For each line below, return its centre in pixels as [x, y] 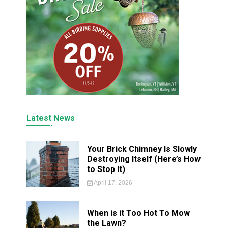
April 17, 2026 [112, 183]
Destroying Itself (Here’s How [144, 159]
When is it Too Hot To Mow [139, 213]
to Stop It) [106, 169]
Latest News [51, 118]
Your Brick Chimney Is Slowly [142, 149]
